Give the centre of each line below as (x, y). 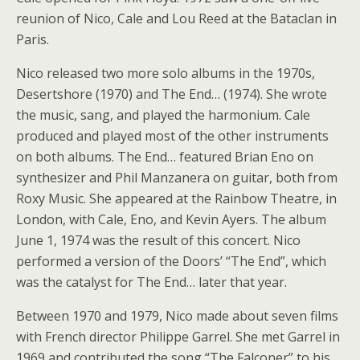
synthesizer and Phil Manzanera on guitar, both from (177, 178)
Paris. (33, 39)
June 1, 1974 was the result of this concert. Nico (158, 240)
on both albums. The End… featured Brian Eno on (165, 157)
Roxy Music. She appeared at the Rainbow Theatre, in (176, 198)
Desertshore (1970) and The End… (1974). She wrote (172, 94)
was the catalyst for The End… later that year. (151, 282)
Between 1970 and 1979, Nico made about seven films (177, 316)
